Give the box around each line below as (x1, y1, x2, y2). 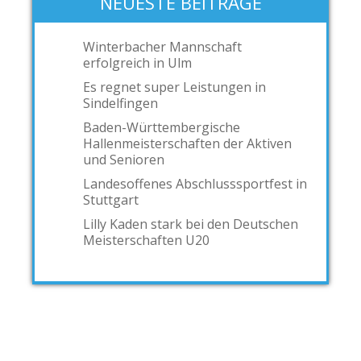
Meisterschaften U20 (83, 231, 210, 249)
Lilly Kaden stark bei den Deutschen (83, 215, 298, 233)
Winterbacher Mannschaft (83, 38, 242, 56)
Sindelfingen (83, 94, 158, 112)
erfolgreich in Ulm (83, 54, 192, 72)
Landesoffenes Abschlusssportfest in (83, 175, 307, 193)
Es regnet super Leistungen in (83, 78, 266, 96)
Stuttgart (83, 191, 139, 209)
